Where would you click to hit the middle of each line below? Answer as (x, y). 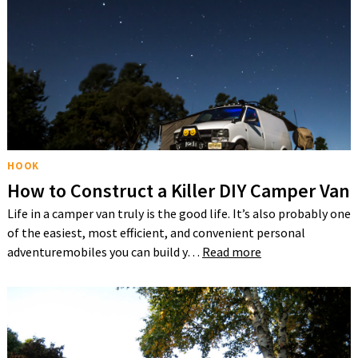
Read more (231, 252)
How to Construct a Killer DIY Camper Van (178, 191)
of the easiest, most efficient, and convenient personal (156, 233)
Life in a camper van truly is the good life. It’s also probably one (179, 214)
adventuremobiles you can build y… (104, 252)
